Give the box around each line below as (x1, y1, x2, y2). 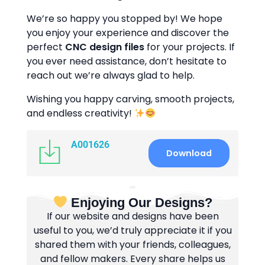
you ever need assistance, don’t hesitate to (27, 54, 227, 68)
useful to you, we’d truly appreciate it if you (33, 224, 232, 238)
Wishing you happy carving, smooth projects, (27, 92, 234, 106)
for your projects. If (144, 40, 235, 54)
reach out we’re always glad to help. (27, 69, 195, 82)
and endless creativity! (27, 106, 134, 120)
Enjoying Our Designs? (67, 195, 213, 211)
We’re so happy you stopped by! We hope (27, 12, 222, 25)
